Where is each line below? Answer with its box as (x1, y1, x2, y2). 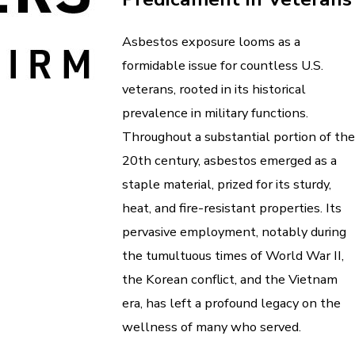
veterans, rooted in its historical (122, 80, 306, 99)
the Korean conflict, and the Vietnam (122, 270, 338, 289)
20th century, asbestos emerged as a (122, 151, 337, 170)
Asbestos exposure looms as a (122, 32, 300, 52)
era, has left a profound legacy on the (122, 294, 341, 313)
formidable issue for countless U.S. (122, 56, 323, 75)
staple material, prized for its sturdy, (122, 175, 331, 194)
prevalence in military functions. (122, 104, 308, 123)
